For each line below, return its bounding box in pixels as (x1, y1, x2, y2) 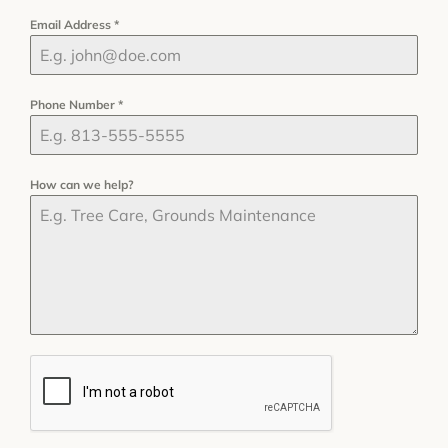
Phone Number (30, 97, 118, 113)
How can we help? (30, 177, 134, 193)
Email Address (30, 17, 114, 33)
